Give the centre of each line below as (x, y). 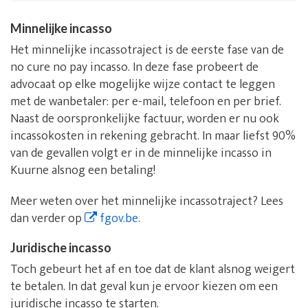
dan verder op (47, 219)
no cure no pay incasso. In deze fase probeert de (134, 68)
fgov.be (118, 219)
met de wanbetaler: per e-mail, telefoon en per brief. (146, 102)
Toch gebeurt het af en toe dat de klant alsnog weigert (153, 270)
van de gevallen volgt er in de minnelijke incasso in (141, 154)
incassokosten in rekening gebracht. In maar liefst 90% (153, 136)
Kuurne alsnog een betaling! (83, 171)
